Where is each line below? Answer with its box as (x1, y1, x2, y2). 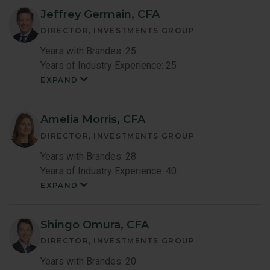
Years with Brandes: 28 (40, 150, 137, 162)
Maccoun (89, 194, 127, 206)
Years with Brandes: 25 (40, 45, 137, 57)
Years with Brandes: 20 (40, 256, 137, 268)
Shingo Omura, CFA (40, 218, 149, 231)
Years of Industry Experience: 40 (40, 165, 177, 177)
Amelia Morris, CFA (40, 113, 146, 127)
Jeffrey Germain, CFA (40, 7, 160, 21)
